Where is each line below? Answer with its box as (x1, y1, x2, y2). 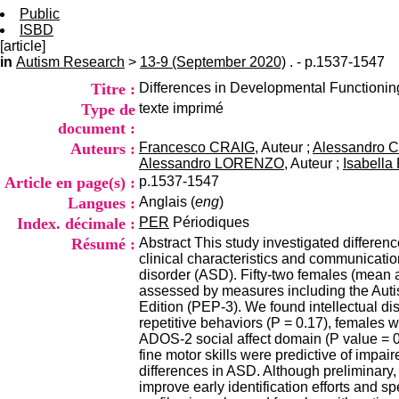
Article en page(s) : (4, 174, 135, 191)
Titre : (91, 80, 135, 98)
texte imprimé (139, 101, 224, 116)
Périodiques (173, 215, 249, 230)
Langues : (68, 194, 135, 212)
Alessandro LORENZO (139, 156, 284, 171)
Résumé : (71, 235, 135, 253)
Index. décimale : (17, 215, 135, 232)
